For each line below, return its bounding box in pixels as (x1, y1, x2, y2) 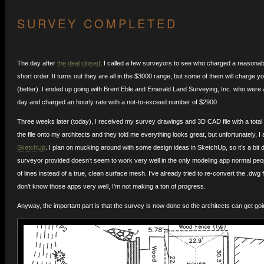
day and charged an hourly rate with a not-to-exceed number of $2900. (16, 98, 219, 105)
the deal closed (57, 60, 100, 67)
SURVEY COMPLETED (16, 15, 177, 32)
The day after (16, 60, 57, 67)
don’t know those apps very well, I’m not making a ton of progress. (16, 183, 206, 190)
